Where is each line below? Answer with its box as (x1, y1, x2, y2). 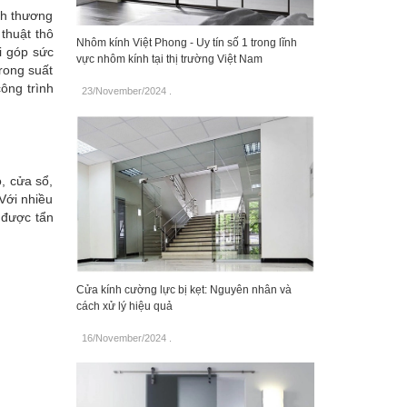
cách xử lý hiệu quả (75, 300, 173, 313)
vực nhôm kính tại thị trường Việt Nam (75, 52, 263, 65)
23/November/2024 (81, 84, 166, 96)
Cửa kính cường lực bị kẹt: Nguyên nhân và (75, 283, 292, 297)
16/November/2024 (81, 333, 166, 344)
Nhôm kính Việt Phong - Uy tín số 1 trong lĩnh (75, 35, 297, 49)
